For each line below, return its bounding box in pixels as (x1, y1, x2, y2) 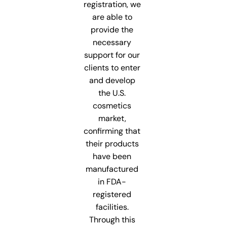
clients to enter (84, 62, 140, 73)
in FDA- (98, 176, 127, 187)
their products (85, 138, 139, 149)
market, (98, 112, 126, 124)
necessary (93, 36, 132, 48)
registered (93, 188, 132, 200)
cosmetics (93, 100, 132, 111)
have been (93, 150, 132, 162)
